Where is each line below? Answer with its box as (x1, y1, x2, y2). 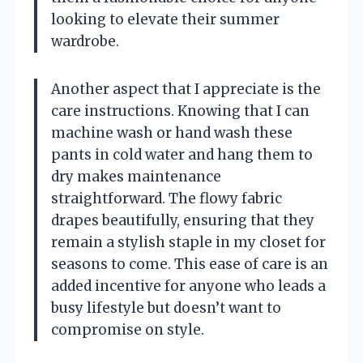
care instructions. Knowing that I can (51, 102, 310, 121)
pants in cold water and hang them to (51, 146, 313, 164)
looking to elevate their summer (51, 11, 280, 29)
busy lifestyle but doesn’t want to (51, 299, 281, 318)
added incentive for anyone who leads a (51, 277, 326, 296)
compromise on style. (51, 321, 204, 340)
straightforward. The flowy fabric (51, 190, 282, 208)
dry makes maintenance (51, 168, 221, 186)
